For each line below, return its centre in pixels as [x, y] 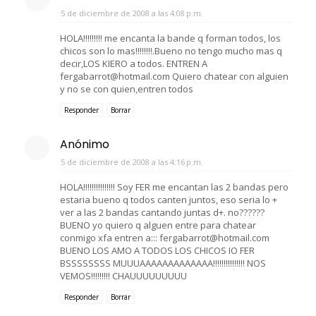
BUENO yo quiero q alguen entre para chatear [158, 225]
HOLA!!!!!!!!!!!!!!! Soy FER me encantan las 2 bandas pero [174, 187]
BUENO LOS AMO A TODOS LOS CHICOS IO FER [157, 250]
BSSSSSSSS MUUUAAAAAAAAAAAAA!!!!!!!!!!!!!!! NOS [163, 263]
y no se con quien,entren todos [127, 89]
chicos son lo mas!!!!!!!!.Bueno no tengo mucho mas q [171, 50]
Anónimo [85, 144]
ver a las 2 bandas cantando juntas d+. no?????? [162, 212]
